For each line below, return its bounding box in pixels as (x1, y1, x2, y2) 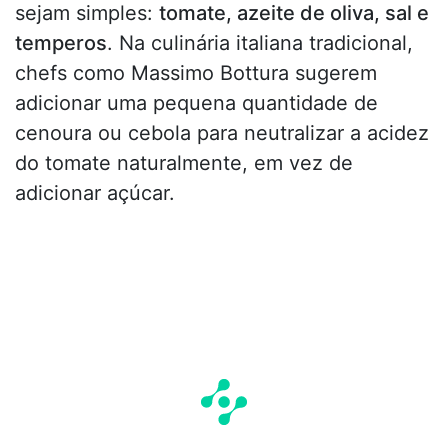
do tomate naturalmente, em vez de (15, 151, 353, 176)
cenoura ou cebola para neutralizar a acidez (15, 121, 429, 146)
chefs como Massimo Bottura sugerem (15, 61, 377, 86)
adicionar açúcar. (15, 181, 175, 206)
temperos (15, 31, 107, 56)
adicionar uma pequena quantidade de (15, 91, 378, 116)
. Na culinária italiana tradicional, (107, 31, 413, 56)
